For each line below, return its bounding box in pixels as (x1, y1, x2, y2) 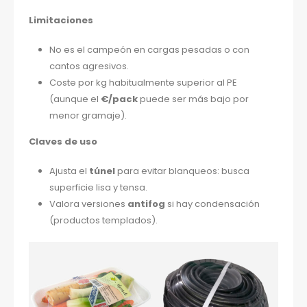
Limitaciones (29, 14, 94, 27)
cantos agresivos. (49, 59, 129, 73)
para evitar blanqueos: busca (114, 164, 249, 178)
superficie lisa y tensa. (49, 181, 147, 195)
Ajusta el (49, 164, 89, 178)
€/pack (100, 92, 138, 106)
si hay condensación (164, 197, 260, 211)
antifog (127, 197, 165, 211)
